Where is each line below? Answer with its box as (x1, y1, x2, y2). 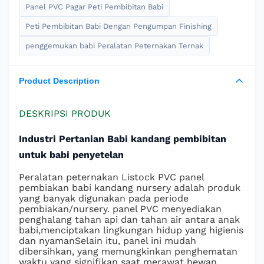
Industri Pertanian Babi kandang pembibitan (19, 133, 226, 144)
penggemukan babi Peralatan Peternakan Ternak (25, 41, 203, 50)
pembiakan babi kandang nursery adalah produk (19, 182, 240, 193)
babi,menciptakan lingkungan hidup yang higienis (19, 225, 243, 236)
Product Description (19, 76, 100, 85)
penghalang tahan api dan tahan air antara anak (19, 214, 240, 225)
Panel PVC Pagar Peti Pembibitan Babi (25, 2, 163, 11)
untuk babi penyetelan (19, 149, 124, 160)
